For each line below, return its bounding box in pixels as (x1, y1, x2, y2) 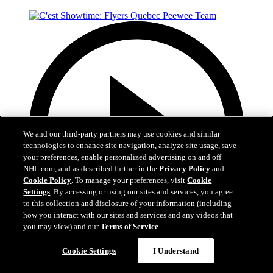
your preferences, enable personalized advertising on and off (23, 152, 222, 161)
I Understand (153, 246, 199, 255)
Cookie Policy (23, 175, 72, 185)
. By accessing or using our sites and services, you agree (50, 187, 233, 196)
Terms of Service (101, 222, 159, 231)
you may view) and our (23, 222, 101, 231)
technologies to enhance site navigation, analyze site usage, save (23, 141, 237, 150)
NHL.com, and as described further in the (23, 164, 160, 173)
